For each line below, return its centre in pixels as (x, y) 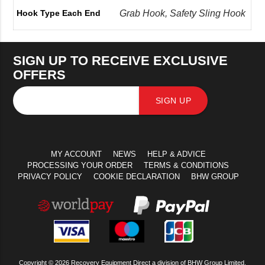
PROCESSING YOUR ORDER (80, 166)
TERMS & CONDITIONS (186, 166)
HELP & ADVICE (176, 154)
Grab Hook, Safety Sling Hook (183, 13)
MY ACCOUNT (76, 154)
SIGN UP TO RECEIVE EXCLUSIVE (121, 61)
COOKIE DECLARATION (136, 177)
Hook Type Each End (59, 13)
